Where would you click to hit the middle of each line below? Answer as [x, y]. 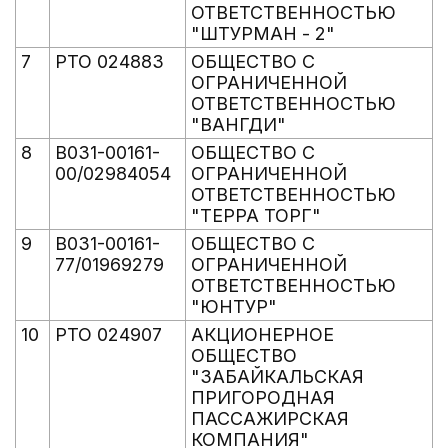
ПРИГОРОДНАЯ [263, 397]
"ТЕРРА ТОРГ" [256, 215]
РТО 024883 [109, 61]
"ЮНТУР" [234, 306]
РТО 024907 [108, 334]
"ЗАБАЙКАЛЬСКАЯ [277, 376]
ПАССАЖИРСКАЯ [270, 418]
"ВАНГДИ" [238, 124]
